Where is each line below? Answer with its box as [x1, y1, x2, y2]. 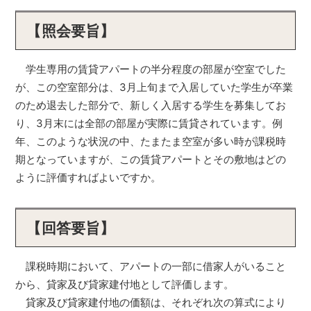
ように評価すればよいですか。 [15, 171, 162, 184]
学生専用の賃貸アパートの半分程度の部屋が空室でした [15, 62, 287, 76]
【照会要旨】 [26, 22, 115, 40]
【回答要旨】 [26, 219, 115, 237]
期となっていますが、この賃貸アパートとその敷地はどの [15, 153, 287, 166]
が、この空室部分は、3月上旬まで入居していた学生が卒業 [15, 81, 294, 94]
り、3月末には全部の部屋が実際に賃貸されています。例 [15, 117, 283, 130]
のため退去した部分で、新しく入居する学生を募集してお [15, 99, 287, 112]
